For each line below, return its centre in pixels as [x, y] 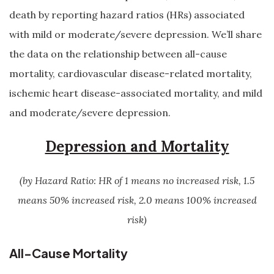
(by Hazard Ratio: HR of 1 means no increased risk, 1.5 [137, 180]
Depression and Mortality [137, 146]
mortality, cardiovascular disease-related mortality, [131, 73]
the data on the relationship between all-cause [118, 54]
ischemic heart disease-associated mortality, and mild [136, 93]
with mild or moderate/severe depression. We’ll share [135, 34]
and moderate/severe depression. [90, 113]
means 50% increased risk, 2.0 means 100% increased [137, 200]
